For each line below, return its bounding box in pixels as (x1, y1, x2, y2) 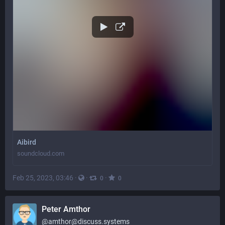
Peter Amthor (42, 204, 90, 214)
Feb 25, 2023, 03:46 (13, 173, 73, 182)
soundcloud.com (17, 149, 64, 157)
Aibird (17, 138, 36, 146)
